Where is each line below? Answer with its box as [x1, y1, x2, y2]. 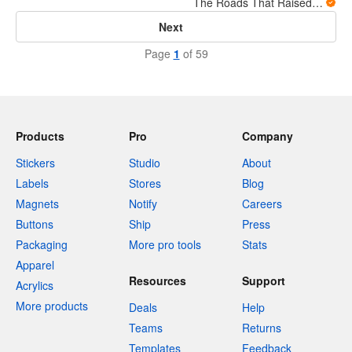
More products [16, 298, 88, 314]
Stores [129, 175, 161, 192]
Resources [129, 273, 186, 289]
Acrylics [16, 277, 53, 294]
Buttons [16, 216, 53, 233]
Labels [16, 175, 49, 192]
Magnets [16, 196, 59, 212]
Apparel [16, 257, 54, 273]
